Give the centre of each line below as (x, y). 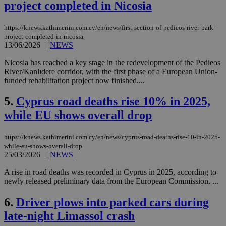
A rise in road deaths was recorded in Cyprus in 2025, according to (110, 172)
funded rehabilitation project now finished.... (74, 80)
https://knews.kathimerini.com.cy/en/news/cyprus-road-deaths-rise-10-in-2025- (112, 137)
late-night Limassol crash (69, 216)
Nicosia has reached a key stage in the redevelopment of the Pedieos (112, 62)
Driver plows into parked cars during (112, 203)
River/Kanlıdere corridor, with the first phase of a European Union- (111, 71)
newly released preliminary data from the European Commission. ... (111, 181)
